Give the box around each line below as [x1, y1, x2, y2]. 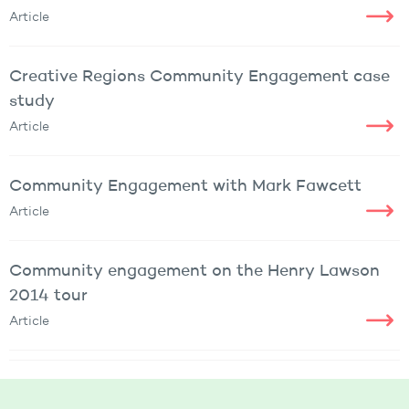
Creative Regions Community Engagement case [9, 68, 390, 85]
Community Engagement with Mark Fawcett [9, 177, 362, 194]
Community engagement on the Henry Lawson [9, 262, 380, 279]
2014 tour [9, 287, 88, 304]
